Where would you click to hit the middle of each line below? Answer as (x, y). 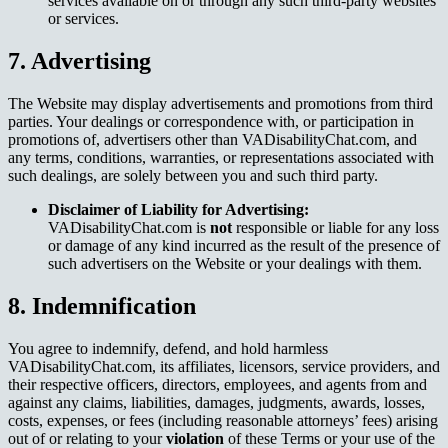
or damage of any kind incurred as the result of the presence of (244, 246)
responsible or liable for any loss (335, 228)
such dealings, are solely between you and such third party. (193, 176)
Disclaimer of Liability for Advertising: (178, 210)
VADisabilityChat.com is (129, 228)
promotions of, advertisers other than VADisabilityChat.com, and (212, 140)
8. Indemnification (102, 305)
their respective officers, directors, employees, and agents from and (217, 384)
